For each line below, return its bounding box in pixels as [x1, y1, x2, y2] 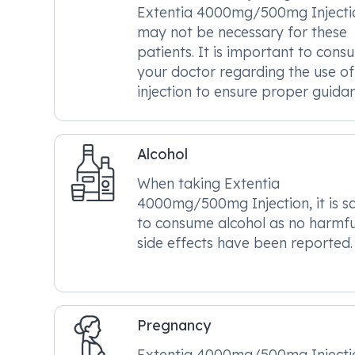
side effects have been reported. [137, 234, 353, 251]
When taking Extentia [137, 174, 280, 192]
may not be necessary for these [137, 23, 347, 40]
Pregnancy [137, 316, 211, 334]
